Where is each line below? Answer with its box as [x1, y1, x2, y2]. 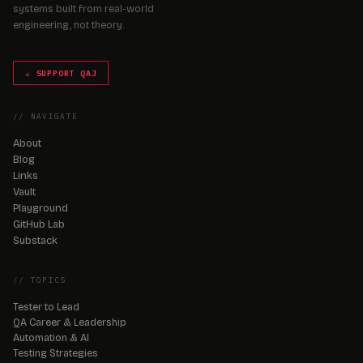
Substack [13, 234, 58, 247]
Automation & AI [13, 331, 89, 344]
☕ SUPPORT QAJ [25, 67, 97, 79]
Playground [13, 202, 68, 215]
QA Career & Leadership [13, 316, 126, 329]
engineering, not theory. [13, 18, 124, 31]
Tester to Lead [13, 301, 79, 314]
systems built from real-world [13, 2, 154, 15]
